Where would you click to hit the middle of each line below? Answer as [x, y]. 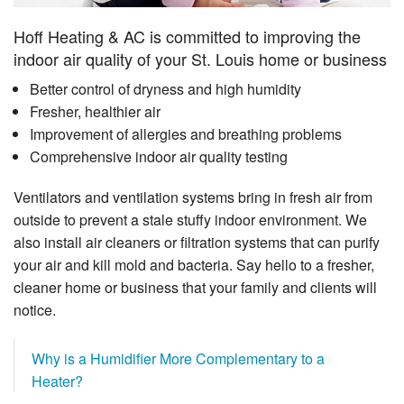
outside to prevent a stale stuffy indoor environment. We [190, 219]
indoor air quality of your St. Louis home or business [200, 58]
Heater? [57, 381]
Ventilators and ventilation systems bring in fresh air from [193, 197]
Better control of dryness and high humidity [165, 88]
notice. [35, 309]
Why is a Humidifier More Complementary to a [178, 358]
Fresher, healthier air [95, 111]
